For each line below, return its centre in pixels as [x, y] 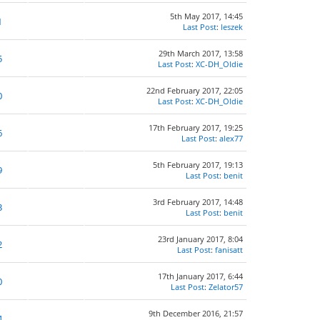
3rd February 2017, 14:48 [198, 202]
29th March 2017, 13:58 [201, 53]
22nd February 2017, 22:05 [195, 90]
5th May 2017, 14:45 [206, 16]
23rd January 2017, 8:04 [200, 239]
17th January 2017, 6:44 [200, 276]
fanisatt [229, 250]
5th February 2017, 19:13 [198, 165]
